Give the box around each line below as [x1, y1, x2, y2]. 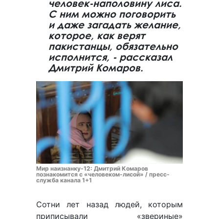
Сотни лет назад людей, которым [36, 199, 183, 210]
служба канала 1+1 [36, 176, 92, 184]
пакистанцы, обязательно [48, 41, 178, 52]
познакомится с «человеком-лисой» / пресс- [36, 171, 170, 178]
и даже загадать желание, [48, 19, 181, 31]
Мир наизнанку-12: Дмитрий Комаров [36, 165, 148, 173]
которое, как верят [48, 30, 145, 42]
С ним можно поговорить [48, 8, 175, 20]
